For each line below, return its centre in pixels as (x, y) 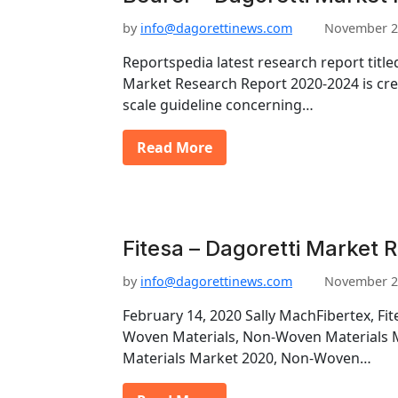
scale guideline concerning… (218, 105)
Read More (175, 147)
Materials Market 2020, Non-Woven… (247, 358)
